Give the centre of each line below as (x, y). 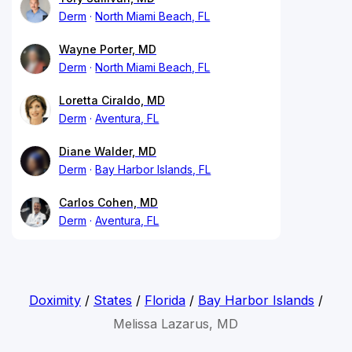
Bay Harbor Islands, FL (153, 169)
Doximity (55, 300)
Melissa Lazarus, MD (176, 323)
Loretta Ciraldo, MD (112, 100)
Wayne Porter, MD (108, 49)
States (112, 300)
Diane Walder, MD (108, 151)
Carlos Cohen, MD (108, 202)
